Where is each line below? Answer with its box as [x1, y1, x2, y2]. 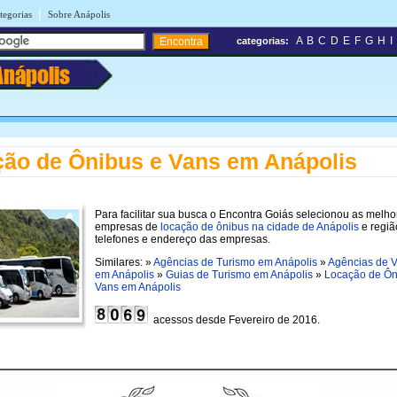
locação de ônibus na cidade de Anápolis [160, 220, 359, 233]
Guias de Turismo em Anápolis [166, 268, 313, 281]
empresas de [95, 220, 160, 233]
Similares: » [95, 255, 153, 269]
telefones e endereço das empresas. [95, 232, 270, 245]
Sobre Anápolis [48, 9, 110, 19]
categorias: [237, 35, 289, 46]
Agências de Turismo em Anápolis [153, 255, 317, 269]
